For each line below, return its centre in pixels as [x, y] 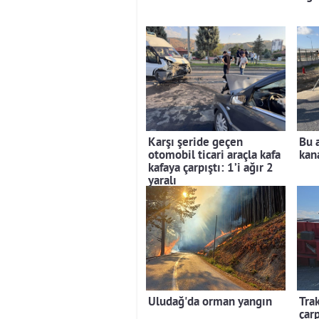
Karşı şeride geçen [195, 143]
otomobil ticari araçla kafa [214, 156]
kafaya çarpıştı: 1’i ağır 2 [211, 168]
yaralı [162, 181]
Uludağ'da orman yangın [210, 302]
